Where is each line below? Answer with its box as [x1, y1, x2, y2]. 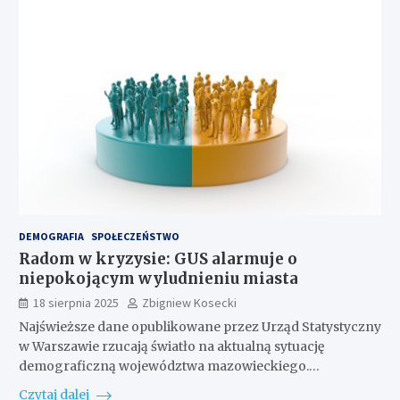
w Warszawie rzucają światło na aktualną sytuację [18, 337, 324, 354]
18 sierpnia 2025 [32, 294, 119, 311]
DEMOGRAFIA [18, 229, 84, 243]
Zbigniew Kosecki [141, 294, 237, 311]
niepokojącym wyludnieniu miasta [18, 268, 298, 288]
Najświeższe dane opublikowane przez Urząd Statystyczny [18, 318, 381, 335]
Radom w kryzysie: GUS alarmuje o [18, 248, 297, 269]
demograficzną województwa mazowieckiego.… [18, 357, 320, 374]
